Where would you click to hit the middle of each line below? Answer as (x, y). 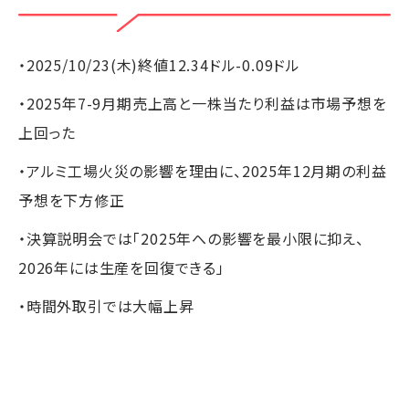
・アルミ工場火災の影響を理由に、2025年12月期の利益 (203, 170)
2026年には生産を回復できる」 (121, 267)
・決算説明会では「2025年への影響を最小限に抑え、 (191, 238)
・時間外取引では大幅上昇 (106, 305)
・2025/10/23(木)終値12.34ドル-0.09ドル (160, 64)
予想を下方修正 (72, 199)
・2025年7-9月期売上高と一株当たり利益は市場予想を (203, 103)
